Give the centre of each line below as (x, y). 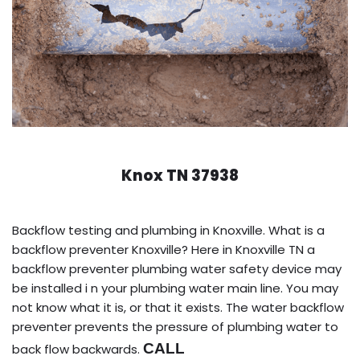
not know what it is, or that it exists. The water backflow (178, 307)
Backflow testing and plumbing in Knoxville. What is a (168, 230)
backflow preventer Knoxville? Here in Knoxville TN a (164, 249)
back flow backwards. (78, 349)
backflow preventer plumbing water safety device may (177, 268)
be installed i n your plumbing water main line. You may (175, 288)
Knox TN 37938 (180, 175)
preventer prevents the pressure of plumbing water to (175, 326)
